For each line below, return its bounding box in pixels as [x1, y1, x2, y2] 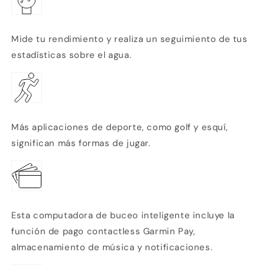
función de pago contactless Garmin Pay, [11, 225, 196, 237]
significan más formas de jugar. [11, 137, 151, 149]
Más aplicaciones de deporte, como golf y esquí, [11, 121, 228, 133]
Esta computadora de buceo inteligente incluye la [11, 209, 235, 221]
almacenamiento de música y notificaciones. [11, 241, 213, 253]
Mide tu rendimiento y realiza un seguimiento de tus [11, 33, 248, 45]
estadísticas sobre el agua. [11, 49, 132, 61]
